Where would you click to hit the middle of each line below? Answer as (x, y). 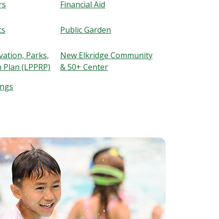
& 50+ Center (84, 67)
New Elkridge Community (106, 55)
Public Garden (86, 30)
